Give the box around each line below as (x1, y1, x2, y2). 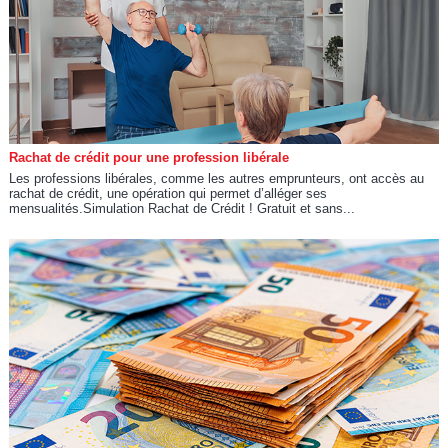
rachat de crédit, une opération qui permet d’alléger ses (8, 185, 327, 201)
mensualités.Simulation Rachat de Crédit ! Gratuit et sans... (8, 200, 355, 216)
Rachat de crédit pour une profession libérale (8, 149, 289, 165)
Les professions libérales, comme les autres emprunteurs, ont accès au (8, 170, 424, 186)
